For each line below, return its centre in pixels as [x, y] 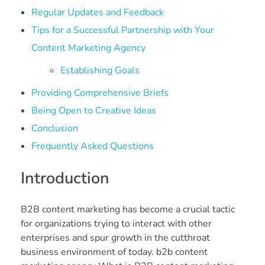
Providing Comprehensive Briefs [100, 93]
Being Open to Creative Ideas [93, 110]
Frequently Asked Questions [92, 146]
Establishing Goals [100, 70]
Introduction [65, 178]
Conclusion [54, 128]
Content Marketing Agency [88, 48]
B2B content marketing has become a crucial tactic [128, 209]
